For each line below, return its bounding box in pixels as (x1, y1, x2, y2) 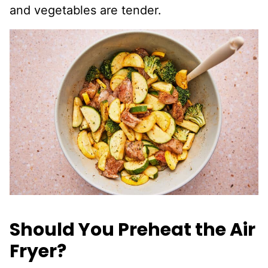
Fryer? (10, 238, 66, 264)
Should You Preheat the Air (10, 217, 255, 242)
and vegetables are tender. (10, 2, 162, 17)
